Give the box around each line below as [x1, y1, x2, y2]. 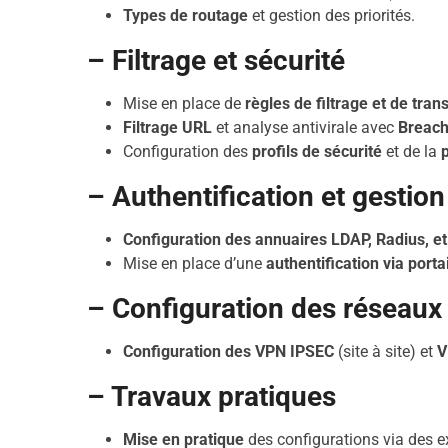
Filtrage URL [123, 118, 213, 137]
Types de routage [123, 6, 249, 25]
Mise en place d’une [123, 254, 267, 273]
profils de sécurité [252, 142, 383, 161]
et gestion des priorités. [248, 6, 416, 25]
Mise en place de [123, 94, 246, 113]
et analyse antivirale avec [212, 118, 399, 137]
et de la [382, 142, 442, 161]
